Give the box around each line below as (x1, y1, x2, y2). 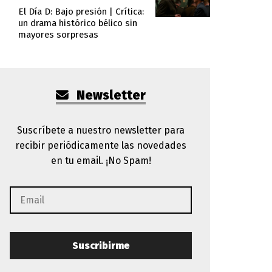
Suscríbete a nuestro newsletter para (17, 124, 185, 136)
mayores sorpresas (18, 29, 98, 40)
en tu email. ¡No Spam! (50, 155, 151, 166)
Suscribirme (72, 240, 130, 251)
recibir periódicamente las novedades (15, 140, 186, 151)
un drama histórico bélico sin (18, 17, 137, 29)
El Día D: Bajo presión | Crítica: (18, 5, 144, 17)
